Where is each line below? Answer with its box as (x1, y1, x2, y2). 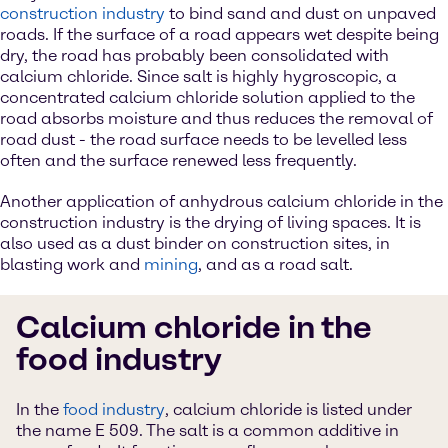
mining (144, 255, 198, 274)
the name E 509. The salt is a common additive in (16, 421, 399, 440)
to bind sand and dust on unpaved (165, 4, 436, 23)
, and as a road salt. (198, 255, 353, 274)
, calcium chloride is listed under (165, 400, 412, 419)
